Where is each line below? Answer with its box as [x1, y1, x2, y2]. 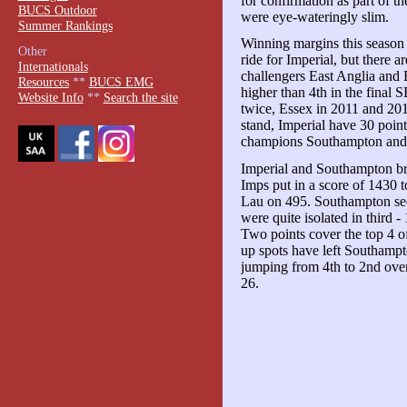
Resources [17, 74, 69, 90]
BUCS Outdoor [17, 2, 97, 17]
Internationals [17, 59, 88, 74]
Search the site [103, 90, 178, 105]
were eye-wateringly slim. [240, 8, 389, 25]
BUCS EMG [88, 74, 154, 90]
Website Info [17, 90, 84, 105]
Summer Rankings [17, 17, 113, 33]
